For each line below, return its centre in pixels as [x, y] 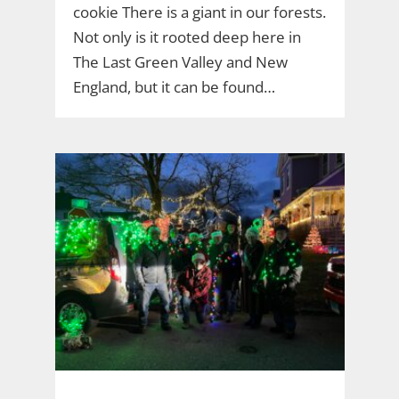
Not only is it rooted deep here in [187, 37]
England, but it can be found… [174, 86]
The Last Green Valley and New [180, 61]
